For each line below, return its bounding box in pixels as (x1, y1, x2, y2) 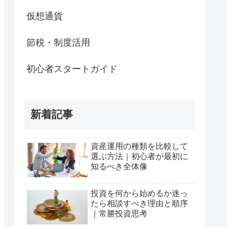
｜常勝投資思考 (91, 209, 147, 218)
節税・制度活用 (26, 37, 90, 48)
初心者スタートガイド (26, 64, 118, 74)
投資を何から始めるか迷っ (91, 188, 188, 198)
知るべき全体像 (91, 162, 147, 171)
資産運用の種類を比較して (91, 141, 188, 150)
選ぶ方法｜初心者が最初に (91, 152, 188, 161)
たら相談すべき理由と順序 (91, 199, 188, 208)
